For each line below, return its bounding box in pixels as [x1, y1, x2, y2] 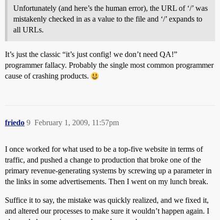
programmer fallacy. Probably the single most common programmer [5, 61, 214, 70]
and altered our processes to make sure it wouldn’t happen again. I [5, 207, 209, 216]
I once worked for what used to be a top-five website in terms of [5, 145, 203, 154]
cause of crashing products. [5, 72, 91, 81]
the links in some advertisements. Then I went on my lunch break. [5, 177, 208, 186]
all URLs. [13, 26, 44, 34]
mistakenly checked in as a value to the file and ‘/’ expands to [13, 15, 202, 24]
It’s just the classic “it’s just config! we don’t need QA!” [5, 50, 177, 59]
